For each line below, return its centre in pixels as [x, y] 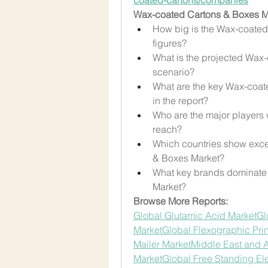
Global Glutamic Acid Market [195, 215]
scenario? [173, 71]
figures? [170, 43]
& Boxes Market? [188, 158]
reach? [167, 129]
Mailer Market [162, 244]
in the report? [180, 100]
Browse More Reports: [181, 201]
